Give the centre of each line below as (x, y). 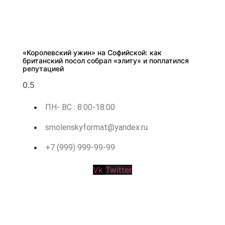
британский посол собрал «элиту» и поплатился (105, 60)
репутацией (43, 68)
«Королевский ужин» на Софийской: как (92, 52)
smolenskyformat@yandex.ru (96, 127)
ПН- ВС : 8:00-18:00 (80, 107)
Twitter (119, 170)
